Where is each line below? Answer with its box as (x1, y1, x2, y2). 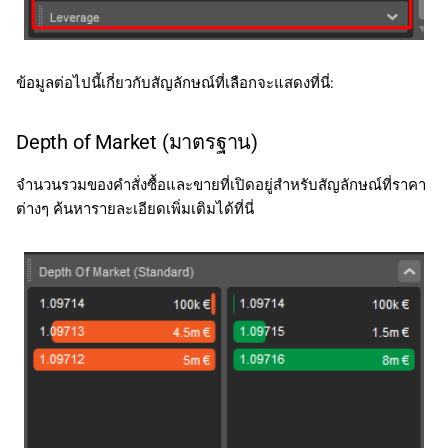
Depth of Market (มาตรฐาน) (16, 130, 263, 155)
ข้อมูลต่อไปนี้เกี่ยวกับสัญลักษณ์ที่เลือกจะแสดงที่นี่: (16, 74, 334, 93)
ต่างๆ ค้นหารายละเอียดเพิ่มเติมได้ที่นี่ (16, 200, 254, 219)
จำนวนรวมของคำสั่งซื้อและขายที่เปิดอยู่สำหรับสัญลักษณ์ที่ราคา (16, 176, 426, 195)
